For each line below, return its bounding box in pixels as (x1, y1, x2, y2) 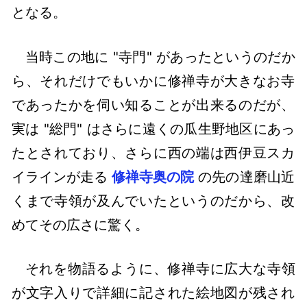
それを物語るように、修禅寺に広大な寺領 (25, 260, 295, 278)
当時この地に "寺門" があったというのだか (25, 48, 295, 65)
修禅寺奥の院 (112, 168, 195, 185)
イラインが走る (12, 168, 112, 185)
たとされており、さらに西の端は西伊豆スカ (12, 144, 295, 161)
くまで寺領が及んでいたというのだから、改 (12, 192, 295, 209)
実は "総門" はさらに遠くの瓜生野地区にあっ (12, 120, 295, 137)
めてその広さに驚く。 (12, 216, 149, 233)
